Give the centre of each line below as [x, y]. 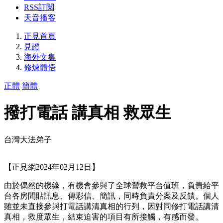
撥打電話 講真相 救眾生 [88, 113]
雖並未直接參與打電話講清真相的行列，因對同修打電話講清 [111, 206]
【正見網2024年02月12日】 [52, 167]
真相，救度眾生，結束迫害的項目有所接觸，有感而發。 [104, 217]
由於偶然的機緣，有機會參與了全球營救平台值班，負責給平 [111, 185]
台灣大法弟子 [28, 139]
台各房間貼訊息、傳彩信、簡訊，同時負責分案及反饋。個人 [111, 196]
